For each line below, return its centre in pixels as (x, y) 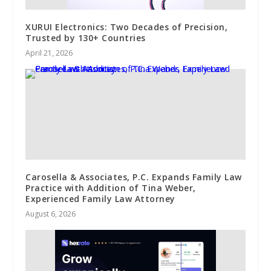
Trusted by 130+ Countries (86, 38)
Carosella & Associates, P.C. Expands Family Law (134, 177)
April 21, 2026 (49, 53)
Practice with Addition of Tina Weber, (111, 188)
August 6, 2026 (51, 214)
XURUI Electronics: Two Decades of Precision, (127, 27)
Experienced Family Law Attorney (100, 198)
